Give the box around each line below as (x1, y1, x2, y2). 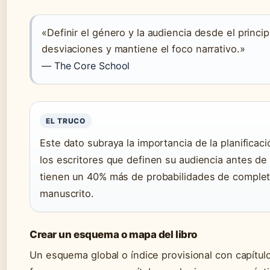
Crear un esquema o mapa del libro (30, 228, 198, 241)
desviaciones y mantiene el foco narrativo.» (42, 43, 245, 55)
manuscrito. (40, 187, 94, 200)
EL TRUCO (46, 116, 86, 126)
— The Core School (42, 60, 130, 72)
